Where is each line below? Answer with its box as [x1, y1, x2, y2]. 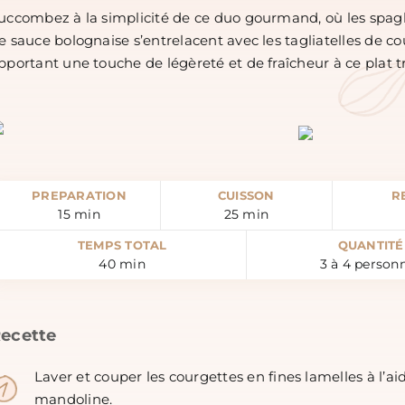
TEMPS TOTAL [77, 239, 167, 253]
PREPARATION [32, 189, 127, 203]
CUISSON [218, 189, 275, 203]
